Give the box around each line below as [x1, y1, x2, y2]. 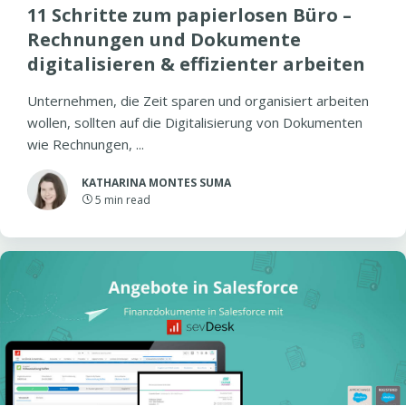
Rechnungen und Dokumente [27, 27, 301, 52]
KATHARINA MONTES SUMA [82, 175, 231, 190]
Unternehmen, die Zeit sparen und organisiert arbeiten [27, 92, 369, 110]
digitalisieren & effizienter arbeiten [27, 52, 365, 76]
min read [104, 192, 150, 208]
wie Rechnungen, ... [27, 135, 144, 153]
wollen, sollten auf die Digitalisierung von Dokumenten [27, 113, 362, 131]
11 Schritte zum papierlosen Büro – [27, 3, 352, 27]
